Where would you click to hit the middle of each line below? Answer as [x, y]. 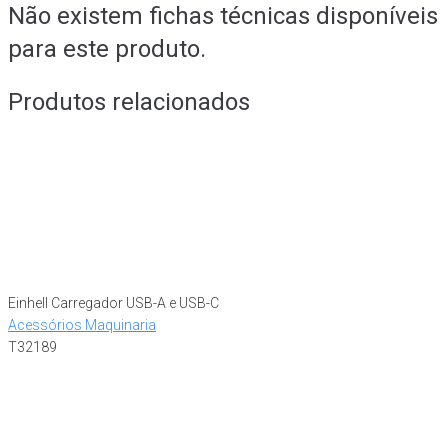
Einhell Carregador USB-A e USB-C [113, 302]
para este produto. [107, 49]
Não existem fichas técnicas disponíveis [223, 16]
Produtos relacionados [129, 101]
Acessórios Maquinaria [82, 324]
